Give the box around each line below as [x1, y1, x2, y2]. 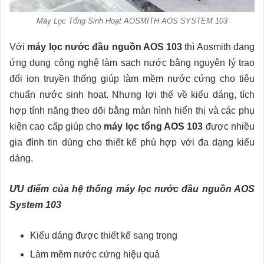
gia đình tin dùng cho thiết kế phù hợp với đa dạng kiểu [9, 137, 255, 148]
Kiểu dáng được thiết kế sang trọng [30, 230, 177, 241]
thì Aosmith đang [182, 42, 255, 52]
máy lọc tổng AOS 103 [104, 121, 203, 132]
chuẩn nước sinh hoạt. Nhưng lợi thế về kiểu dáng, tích [9, 90, 255, 100]
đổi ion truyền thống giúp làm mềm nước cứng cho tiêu [9, 74, 255, 84]
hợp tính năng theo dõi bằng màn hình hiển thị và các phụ [9, 105, 255, 116]
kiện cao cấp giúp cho [9, 121, 104, 132]
